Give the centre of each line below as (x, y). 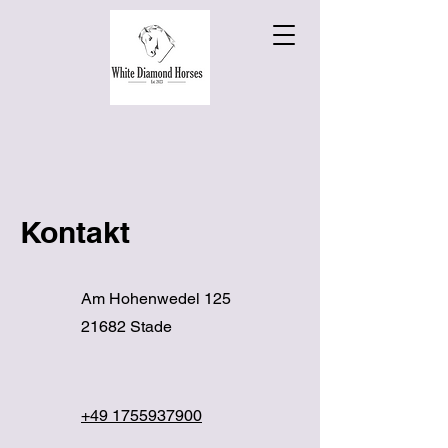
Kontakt (75, 232)
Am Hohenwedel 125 (156, 298)
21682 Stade (126, 326)
